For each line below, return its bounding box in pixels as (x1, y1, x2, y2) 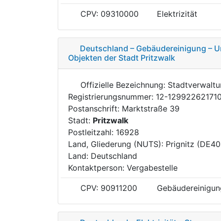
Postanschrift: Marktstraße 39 (68, 103, 180, 113)
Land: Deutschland (68, 150, 137, 161)
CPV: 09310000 (78, 8, 139, 19)
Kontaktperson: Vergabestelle (68, 162, 178, 173)
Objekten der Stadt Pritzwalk (68, 52, 175, 63)
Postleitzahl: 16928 (68, 127, 139, 137)
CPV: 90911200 (78, 183, 137, 193)
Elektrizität (156, 8, 197, 19)
